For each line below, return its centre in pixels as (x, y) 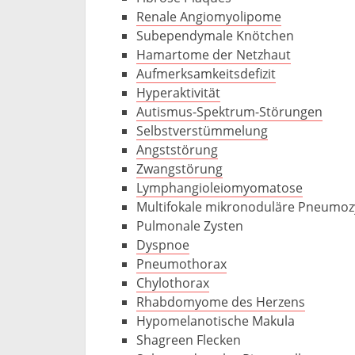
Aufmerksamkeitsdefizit (206, 74)
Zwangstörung (179, 169)
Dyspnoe (163, 245)
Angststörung (177, 150)
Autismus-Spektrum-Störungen (229, 112)
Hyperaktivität (178, 93)
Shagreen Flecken (189, 340)
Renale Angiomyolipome (209, 17)
